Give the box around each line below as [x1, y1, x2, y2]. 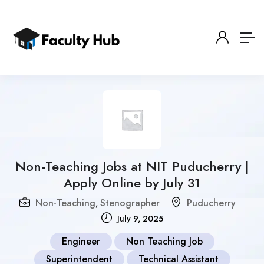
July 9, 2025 [114, 213, 163, 225]
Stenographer [100, 196, 160, 210]
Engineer [61, 235, 100, 248]
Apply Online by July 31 [64, 173, 200, 192]
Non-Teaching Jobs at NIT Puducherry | [15, 157, 249, 176]
